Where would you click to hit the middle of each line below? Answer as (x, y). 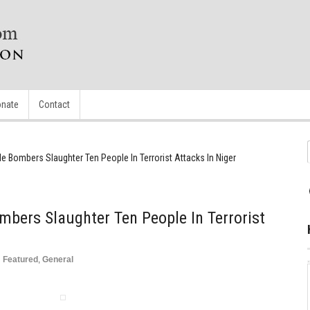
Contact (54, 104)
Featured (20, 259)
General (58, 259)
